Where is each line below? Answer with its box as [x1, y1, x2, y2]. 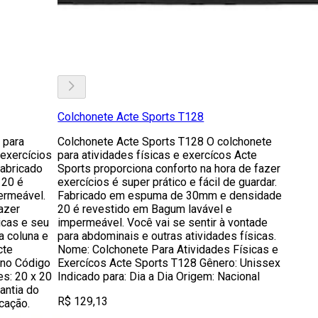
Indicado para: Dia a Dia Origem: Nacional [57, 270, 261, 283]
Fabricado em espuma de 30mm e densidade [57, 189, 283, 202]
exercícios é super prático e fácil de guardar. [57, 175, 278, 189]
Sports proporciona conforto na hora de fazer [57, 162, 281, 175]
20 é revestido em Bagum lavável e [57, 202, 233, 216]
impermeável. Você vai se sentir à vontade [57, 216, 268, 229]
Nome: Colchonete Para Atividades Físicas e [57, 243, 279, 256]
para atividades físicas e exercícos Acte [57, 148, 258, 162]
